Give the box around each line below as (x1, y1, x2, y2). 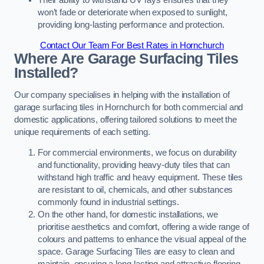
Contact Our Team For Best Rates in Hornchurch (39, 41, 225, 51)
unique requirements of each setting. (14, 127, 150, 137)
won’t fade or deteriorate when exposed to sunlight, (38, 7, 227, 17)
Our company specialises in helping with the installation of (14, 90, 230, 100)
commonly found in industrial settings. (38, 197, 179, 207)
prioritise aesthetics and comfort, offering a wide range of (38, 222, 249, 232)
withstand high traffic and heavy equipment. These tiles (38, 173, 243, 183)
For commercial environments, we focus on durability (38, 148, 237, 158)
